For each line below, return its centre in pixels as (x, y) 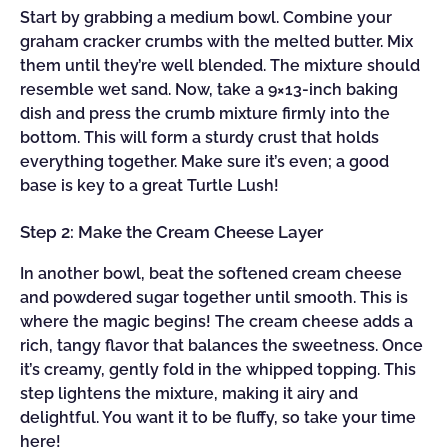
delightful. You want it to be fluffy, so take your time (218, 417)
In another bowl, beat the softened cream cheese (211, 273)
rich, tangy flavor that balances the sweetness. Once (221, 345)
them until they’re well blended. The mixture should (220, 65)
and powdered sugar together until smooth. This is (214, 297)
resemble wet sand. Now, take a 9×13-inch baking (209, 89)
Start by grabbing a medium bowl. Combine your (206, 17)
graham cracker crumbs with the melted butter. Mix (216, 41)
